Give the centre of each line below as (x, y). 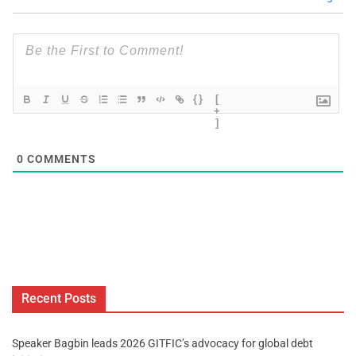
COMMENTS (60, 159)
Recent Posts (59, 299)
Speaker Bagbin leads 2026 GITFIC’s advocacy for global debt (163, 344)
